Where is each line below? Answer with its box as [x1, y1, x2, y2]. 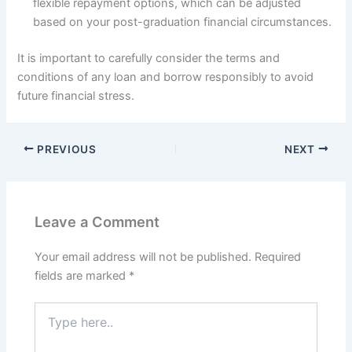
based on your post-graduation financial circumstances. [33, 14, 332, 29]
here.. [34, 318, 64, 332]
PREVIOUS [34, 142, 97, 156]
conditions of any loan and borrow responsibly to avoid [17, 69, 314, 84]
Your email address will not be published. [35, 250, 252, 265]
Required [255, 250, 302, 265]
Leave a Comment [35, 213, 160, 231]
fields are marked [35, 269, 130, 284]
